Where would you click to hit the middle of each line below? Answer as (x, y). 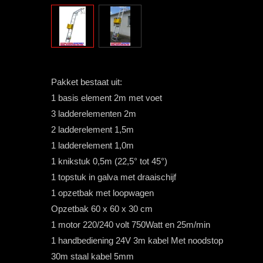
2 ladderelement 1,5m (92, 130)
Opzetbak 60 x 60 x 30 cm (102, 209)
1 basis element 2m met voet (107, 98)
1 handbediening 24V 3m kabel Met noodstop (137, 241)
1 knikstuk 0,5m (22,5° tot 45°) (109, 161)
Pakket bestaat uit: (87, 82)
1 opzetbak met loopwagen (102, 193)
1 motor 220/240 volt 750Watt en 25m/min (131, 225)
